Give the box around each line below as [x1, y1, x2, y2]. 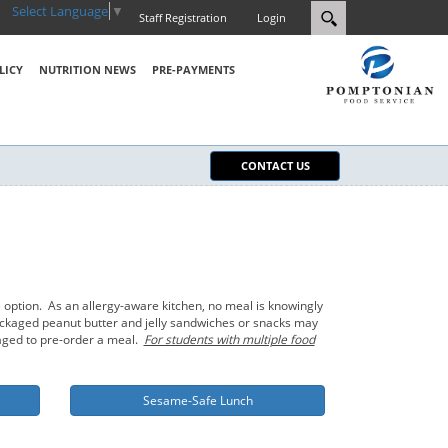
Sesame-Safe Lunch [142, 392, 253, 410]
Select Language [12, 2, 108, 21]
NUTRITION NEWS [38, 62, 136, 77]
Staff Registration [139, 10, 227, 25]
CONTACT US [240, 158, 310, 173]
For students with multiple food [143, 331, 315, 349]
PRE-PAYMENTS [151, 62, 235, 77]
